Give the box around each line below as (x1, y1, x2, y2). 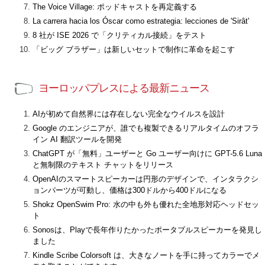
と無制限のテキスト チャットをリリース (33, 160, 173, 169)
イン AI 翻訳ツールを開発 (33, 135, 122, 144)
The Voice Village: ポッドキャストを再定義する (33, 2, 197, 11)
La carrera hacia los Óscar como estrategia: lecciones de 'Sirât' (33, 17, 249, 25)
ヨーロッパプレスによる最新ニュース (38, 82, 209, 94)
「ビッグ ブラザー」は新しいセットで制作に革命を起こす (33, 45, 235, 54)
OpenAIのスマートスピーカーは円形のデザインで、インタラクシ (33, 174, 258, 183)
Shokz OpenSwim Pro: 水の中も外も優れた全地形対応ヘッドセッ (33, 200, 259, 209)
